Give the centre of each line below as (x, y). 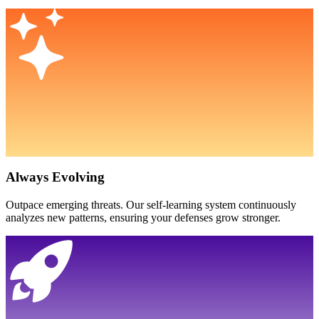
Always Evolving (55, 177)
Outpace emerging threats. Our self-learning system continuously (151, 205)
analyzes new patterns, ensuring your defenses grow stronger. (143, 218)
